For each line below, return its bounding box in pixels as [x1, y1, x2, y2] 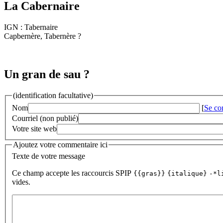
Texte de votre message [12, 152, 85, 161]
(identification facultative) [13, 91, 93, 100]
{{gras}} [133, 170, 165, 178]
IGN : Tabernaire [4, 23, 58, 32]
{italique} [167, 170, 207, 178]
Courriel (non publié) [12, 113, 78, 122]
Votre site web [12, 124, 57, 133]
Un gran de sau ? [4, 68, 90, 81]
